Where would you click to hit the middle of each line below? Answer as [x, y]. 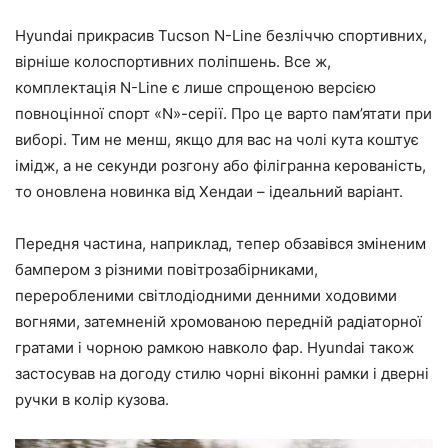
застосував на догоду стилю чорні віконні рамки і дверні [222, 373]
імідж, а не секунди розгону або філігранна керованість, [220, 165]
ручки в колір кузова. [92, 399]
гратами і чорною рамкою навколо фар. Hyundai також [214, 347]
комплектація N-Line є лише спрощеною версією [195, 87]
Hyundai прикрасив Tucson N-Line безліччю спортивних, [221, 35]
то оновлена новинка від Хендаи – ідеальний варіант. [209, 191]
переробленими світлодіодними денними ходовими [206, 295]
